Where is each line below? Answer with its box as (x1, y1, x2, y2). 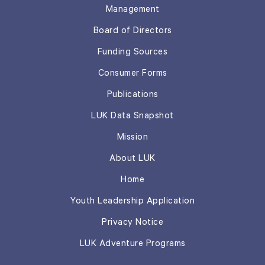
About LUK (109, 154, 156, 164)
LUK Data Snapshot (91, 111, 174, 122)
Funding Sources (97, 47, 168, 58)
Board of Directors (93, 26, 172, 37)
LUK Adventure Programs (79, 239, 186, 250)
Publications (106, 90, 159, 101)
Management (105, 5, 160, 15)
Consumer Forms (98, 69, 167, 79)
